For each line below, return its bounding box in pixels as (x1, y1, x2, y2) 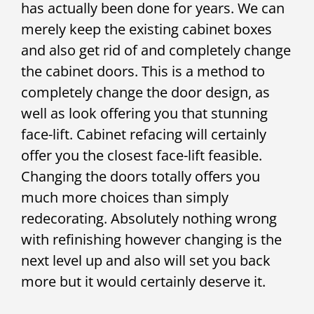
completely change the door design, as (21, 82, 270, 102)
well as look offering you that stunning (21, 103, 268, 123)
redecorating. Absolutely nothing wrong (21, 208, 277, 228)
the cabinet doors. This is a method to (21, 61, 265, 81)
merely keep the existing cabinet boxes (21, 19, 272, 39)
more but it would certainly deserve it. (21, 271, 266, 291)
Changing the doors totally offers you (21, 166, 260, 186)
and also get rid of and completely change (21, 40, 291, 60)
